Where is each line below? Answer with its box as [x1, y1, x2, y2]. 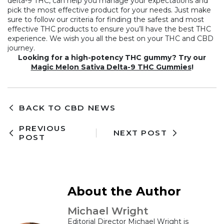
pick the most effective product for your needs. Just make [7, 5, 211, 15]
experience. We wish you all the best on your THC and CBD [7, 34, 213, 43]
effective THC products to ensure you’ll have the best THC [7, 24, 211, 34]
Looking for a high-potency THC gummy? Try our [18, 53, 206, 62]
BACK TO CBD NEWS [19, 102, 116, 112]
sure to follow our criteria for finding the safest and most [7, 15, 204, 24]
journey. [7, 43, 35, 53]
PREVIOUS [19, 123, 66, 133]
